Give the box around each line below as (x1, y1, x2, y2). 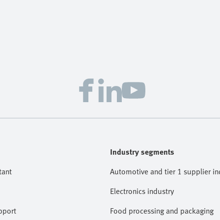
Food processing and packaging (110, 205, 214, 217)
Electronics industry (110, 185, 174, 197)
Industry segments (110, 146, 174, 158)
